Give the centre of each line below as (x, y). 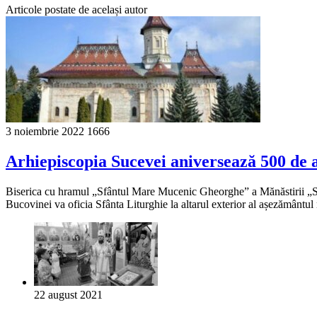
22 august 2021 (68, 294)
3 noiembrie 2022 (45, 131)
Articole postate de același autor (76, 9)
